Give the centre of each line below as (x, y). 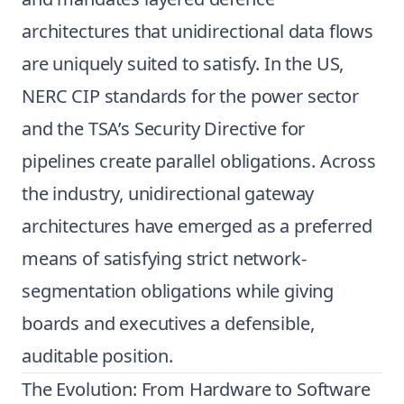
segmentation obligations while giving (178, 291)
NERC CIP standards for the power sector (190, 96)
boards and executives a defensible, (168, 323)
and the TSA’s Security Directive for (164, 129)
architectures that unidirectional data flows (197, 31)
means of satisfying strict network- (164, 258)
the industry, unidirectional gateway (168, 193)
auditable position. (97, 356)
